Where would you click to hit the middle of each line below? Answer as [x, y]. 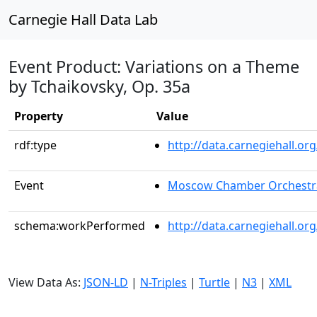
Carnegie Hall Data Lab [83, 19]
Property [39, 116]
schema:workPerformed [80, 226]
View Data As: [46, 282]
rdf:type [35, 145]
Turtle [214, 282]
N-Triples [163, 282]
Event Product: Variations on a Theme [154, 67]
